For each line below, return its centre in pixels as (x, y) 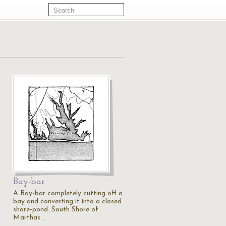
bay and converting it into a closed (67, 202)
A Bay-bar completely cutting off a (68, 193)
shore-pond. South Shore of (56, 210)
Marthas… (29, 218)
